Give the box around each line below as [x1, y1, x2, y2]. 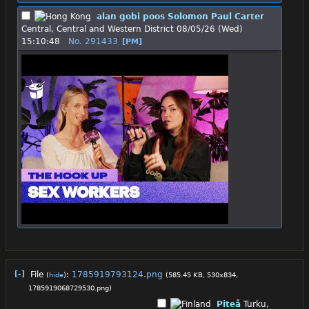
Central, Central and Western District [21, 24, 174, 34]
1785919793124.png [72, 270, 163, 279]
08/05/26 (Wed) [177, 24, 243, 34]
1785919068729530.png [28, 284, 109, 292]
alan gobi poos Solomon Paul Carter [97, 12, 264, 22]
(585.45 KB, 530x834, [166, 271, 238, 279]
